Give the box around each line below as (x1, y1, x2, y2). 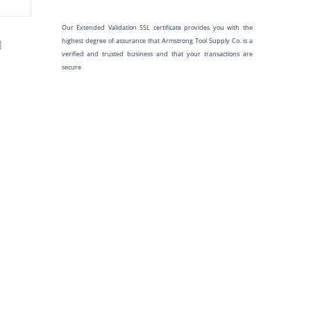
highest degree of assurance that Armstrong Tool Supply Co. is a (61, 36, 253, 45)
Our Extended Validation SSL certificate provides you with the (61, 23, 253, 32)
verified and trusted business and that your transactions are (61, 49, 253, 58)
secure (61, 62, 81, 72)
